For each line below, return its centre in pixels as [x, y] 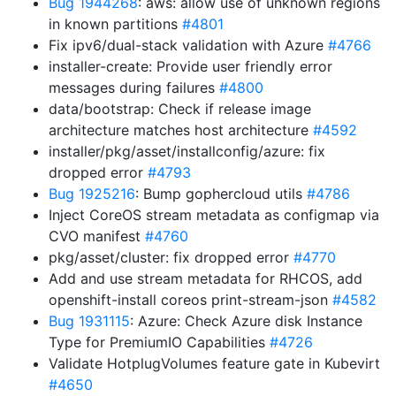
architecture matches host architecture [181, 130]
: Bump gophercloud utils [221, 194]
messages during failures [134, 88]
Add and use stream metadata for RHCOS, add [206, 278]
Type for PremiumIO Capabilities [159, 342]
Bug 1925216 [92, 194]
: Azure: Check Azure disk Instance [246, 321]
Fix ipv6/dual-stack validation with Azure [188, 45]
